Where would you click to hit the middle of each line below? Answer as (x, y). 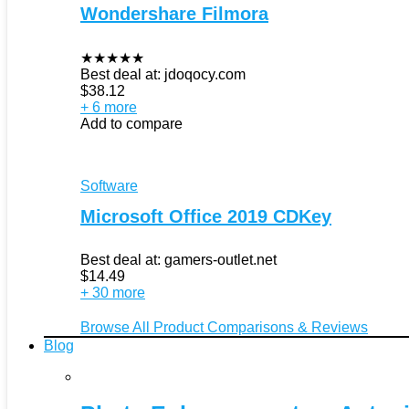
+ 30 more (113, 292)
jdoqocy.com (205, 74)
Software (109, 185)
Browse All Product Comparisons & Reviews (224, 327)
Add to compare (131, 123)
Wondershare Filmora (174, 13)
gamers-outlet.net (220, 259)
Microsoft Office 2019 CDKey (206, 216)
